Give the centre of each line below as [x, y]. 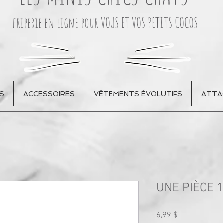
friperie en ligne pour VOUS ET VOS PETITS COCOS [106, 22]
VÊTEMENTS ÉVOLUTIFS [138, 93]
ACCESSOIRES [49, 93]
